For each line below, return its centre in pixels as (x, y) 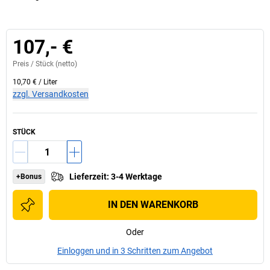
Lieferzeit (88, 177)
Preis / (24, 64)
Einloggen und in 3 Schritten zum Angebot (135, 251)
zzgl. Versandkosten (51, 94)
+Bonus (29, 177)
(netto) (65, 64)
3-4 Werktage (137, 177)
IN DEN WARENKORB (153, 205)
